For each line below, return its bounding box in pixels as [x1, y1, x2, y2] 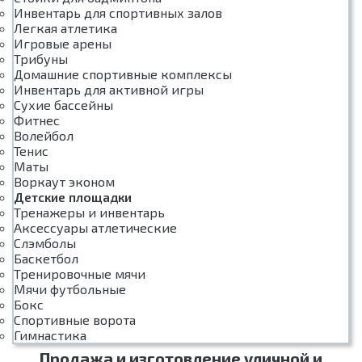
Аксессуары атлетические [14, 220, 177, 235]
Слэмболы [14, 235, 76, 250]
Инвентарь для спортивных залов [14, 5, 222, 20]
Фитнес [14, 112, 60, 128]
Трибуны [14, 51, 68, 66]
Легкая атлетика [14, 20, 117, 36]
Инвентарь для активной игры [14, 82, 204, 97]
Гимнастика [14, 327, 86, 343]
